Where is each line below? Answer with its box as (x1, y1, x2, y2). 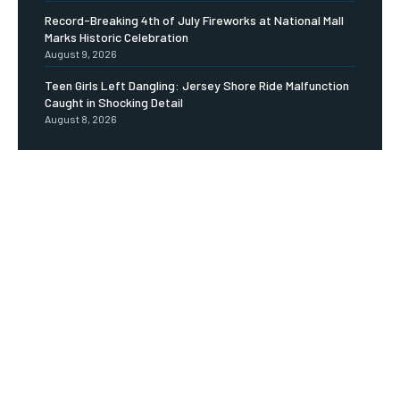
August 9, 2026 (45, 46, 117, 60)
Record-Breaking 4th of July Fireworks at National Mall (45, 12, 344, 28)
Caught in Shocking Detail (45, 94, 183, 110)
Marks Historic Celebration (45, 29, 188, 45)
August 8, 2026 (45, 112, 117, 125)
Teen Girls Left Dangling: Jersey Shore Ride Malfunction (45, 77, 349, 93)
